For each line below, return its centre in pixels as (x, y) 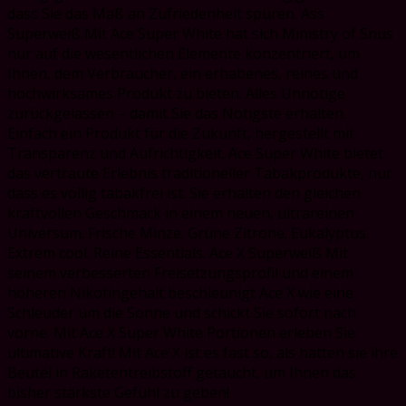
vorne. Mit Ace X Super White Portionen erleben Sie (181, 333)
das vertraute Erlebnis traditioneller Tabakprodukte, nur (200, 174)
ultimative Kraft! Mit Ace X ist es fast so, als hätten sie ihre (203, 353)
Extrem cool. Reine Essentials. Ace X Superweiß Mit (178, 253)
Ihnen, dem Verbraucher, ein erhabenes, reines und (183, 74)
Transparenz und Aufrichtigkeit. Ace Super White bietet (195, 154)
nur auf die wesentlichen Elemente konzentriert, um (184, 54)
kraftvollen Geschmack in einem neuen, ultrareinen (181, 213)
